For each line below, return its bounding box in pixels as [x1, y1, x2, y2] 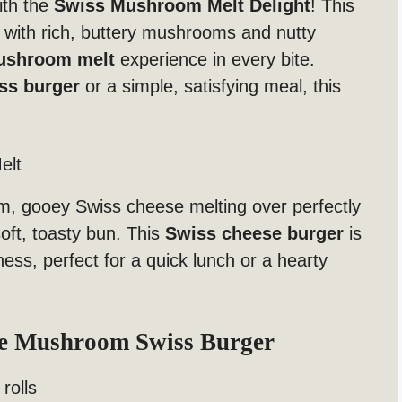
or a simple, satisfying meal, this [80, 76, 341, 97]
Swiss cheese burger [165, 223, 344, 244]
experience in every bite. [115, 49, 315, 70]
